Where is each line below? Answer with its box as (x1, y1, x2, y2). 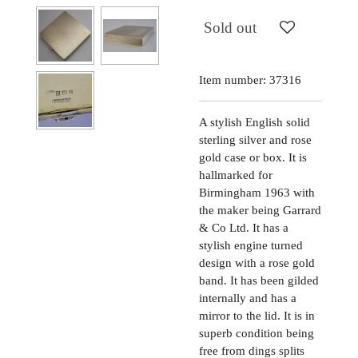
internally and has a (199, 291, 296, 304)
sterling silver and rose (199, 133, 312, 146)
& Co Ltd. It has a (199, 221, 288, 234)
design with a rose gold (199, 256, 315, 269)
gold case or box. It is (199, 150, 307, 164)
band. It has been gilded (199, 273, 319, 287)
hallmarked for (199, 168, 272, 181)
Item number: (199, 73, 266, 86)
